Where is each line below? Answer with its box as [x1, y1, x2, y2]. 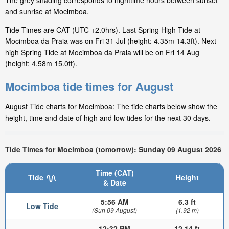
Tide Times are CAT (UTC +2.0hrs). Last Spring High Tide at [5, 25, 200, 35]
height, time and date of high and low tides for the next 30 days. [5, 112, 211, 123]
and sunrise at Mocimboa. [5, 6, 89, 17]
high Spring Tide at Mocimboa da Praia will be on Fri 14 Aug [5, 47, 199, 58]
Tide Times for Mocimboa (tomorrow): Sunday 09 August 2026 [5, 144, 221, 154]
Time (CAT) [95, 168, 134, 178]
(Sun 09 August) [92, 205, 137, 215]
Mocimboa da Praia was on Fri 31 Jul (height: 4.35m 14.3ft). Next [5, 36, 216, 47]
